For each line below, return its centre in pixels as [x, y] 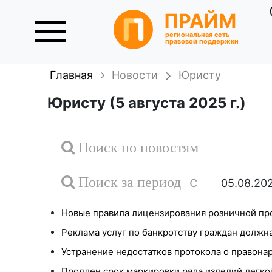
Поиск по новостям [136, 147]
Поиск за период [127, 182]
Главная [72, 75]
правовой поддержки [202, 42]
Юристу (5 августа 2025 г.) [147, 103]
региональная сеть [198, 35]
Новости [135, 75]
